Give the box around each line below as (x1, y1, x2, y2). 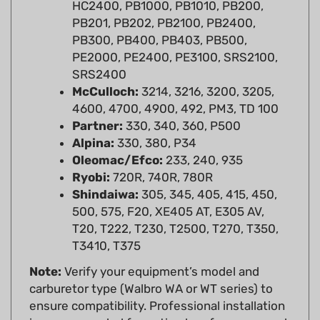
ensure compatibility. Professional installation (29, 277, 285, 292)
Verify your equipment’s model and (61, 243, 259, 258)
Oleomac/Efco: (72, 131, 163, 146)
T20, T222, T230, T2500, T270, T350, (72, 200, 279, 215)
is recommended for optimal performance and (29, 294, 287, 309)
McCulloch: (72, 63, 139, 78)
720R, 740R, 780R (110, 149, 213, 164)
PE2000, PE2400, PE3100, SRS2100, (72, 29, 278, 44)
